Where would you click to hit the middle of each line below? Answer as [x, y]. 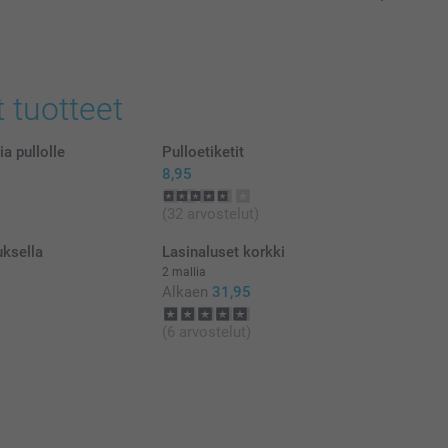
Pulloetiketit [202, 151]
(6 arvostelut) [206, 331]
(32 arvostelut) [210, 213]
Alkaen [184, 291]
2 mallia [183, 271]
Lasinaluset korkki [223, 251]
